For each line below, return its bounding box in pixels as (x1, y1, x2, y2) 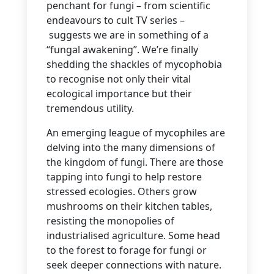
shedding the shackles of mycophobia (46, 57, 222, 72)
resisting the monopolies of (46, 214, 174, 228)
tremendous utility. (46, 102, 134, 116)
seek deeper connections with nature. (46, 258, 221, 272)
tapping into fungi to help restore (46, 170, 202, 184)
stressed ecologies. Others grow (46, 185, 197, 199)
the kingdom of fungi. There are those (46, 155, 223, 169)
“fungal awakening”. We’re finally (46, 43, 198, 57)
